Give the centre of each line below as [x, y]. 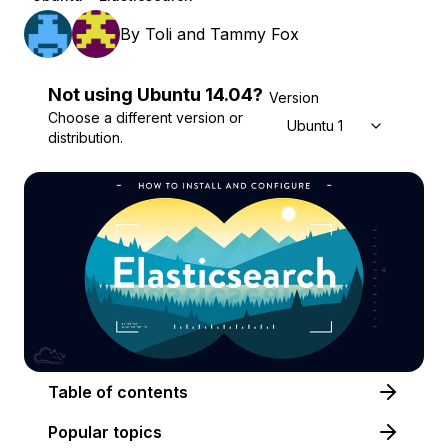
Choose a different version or [145, 117]
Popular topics [105, 432]
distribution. [85, 137]
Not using [90, 94]
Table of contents [152, 392]
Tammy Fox [254, 34]
